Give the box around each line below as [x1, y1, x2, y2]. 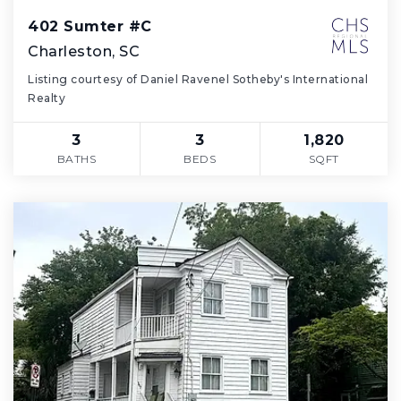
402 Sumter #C [28, 18, 152, 36]
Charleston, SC [28, 43, 140, 61]
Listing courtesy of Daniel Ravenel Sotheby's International [28, 73, 368, 87]
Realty [28, 91, 65, 106]
